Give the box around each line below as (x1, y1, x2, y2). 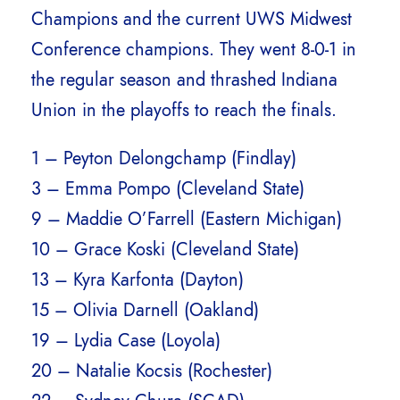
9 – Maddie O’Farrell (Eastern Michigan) (31, 206, 342, 232)
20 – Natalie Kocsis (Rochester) (31, 358, 272, 384)
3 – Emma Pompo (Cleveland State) (31, 176, 304, 202)
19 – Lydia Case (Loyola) (31, 328, 221, 354)
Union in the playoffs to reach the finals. (31, 97, 337, 123)
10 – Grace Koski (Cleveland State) (31, 237, 299, 262)
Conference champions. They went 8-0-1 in (31, 37, 356, 62)
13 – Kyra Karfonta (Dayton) (31, 267, 244, 293)
